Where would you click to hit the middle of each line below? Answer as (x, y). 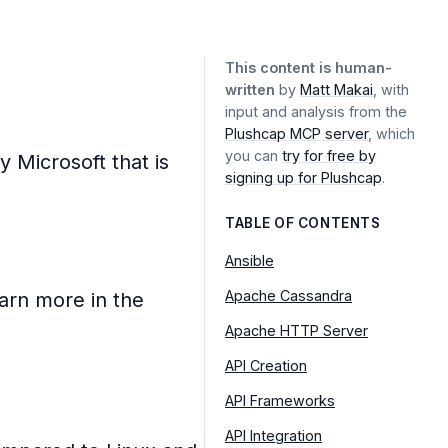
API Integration (273, 436)
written (250, 89)
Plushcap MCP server (296, 133)
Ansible (249, 261)
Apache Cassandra (288, 296)
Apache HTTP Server (296, 331)
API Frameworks (280, 401)
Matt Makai (336, 89)
